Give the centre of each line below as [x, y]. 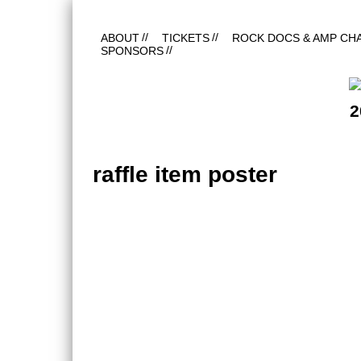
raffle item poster [185, 174]
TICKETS [186, 38]
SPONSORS [132, 51]
